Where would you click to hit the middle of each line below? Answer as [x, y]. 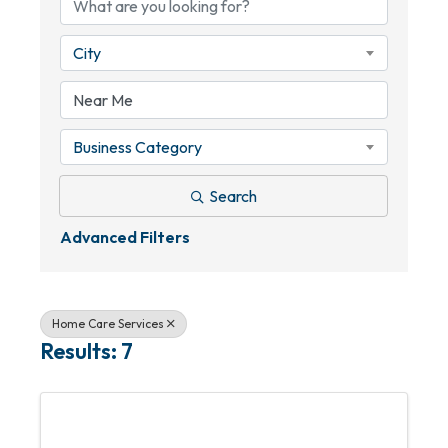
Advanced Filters [125, 237]
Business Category [137, 147]
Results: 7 [86, 351]
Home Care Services [108, 323]
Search [232, 196]
